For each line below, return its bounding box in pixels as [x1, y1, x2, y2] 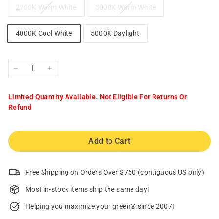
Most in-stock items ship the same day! [25, 185, 150, 193]
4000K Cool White [16, 29, 72, 38]
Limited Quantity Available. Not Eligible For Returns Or [8, 93, 187, 101]
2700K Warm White [16, 3, 77, 12]
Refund [8, 103, 32, 111]
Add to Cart [88, 136, 131, 146]
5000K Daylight [90, 29, 140, 38]
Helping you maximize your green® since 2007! [25, 202, 175, 210]
